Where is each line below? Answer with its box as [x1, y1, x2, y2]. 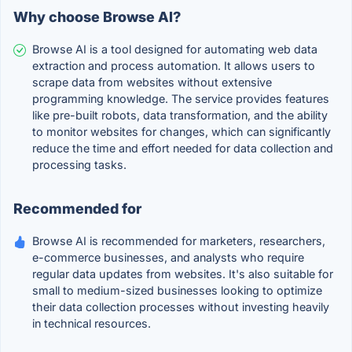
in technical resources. [32, 317, 151, 331]
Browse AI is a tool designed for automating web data [32, 42, 317, 57]
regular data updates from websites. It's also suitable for [32, 267, 333, 281]
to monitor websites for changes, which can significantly [32, 125, 331, 139]
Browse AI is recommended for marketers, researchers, [32, 234, 325, 248]
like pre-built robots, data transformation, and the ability [32, 108, 328, 123]
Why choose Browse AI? [13, 9, 181, 26]
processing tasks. [32, 158, 126, 172]
